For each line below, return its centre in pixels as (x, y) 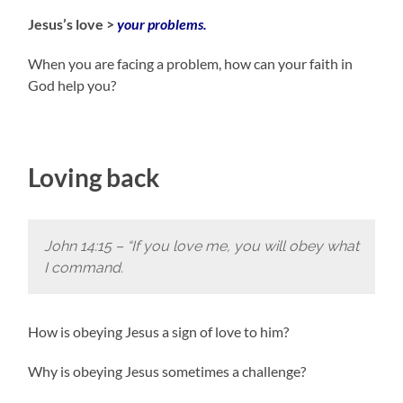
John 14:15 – (83, 246)
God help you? (72, 85)
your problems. (162, 23)
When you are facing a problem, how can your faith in (191, 63)
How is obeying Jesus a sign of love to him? (159, 332)
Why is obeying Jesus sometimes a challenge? (167, 372)
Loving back (94, 177)
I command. (83, 267)
